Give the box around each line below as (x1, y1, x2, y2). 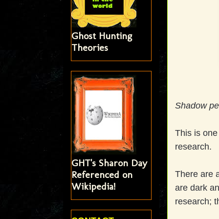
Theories (71, 41, 108, 53)
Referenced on (71, 168, 132, 180)
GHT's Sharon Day (71, 156, 147, 169)
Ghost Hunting (71, 29, 132, 42)
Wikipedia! (71, 180, 115, 192)
